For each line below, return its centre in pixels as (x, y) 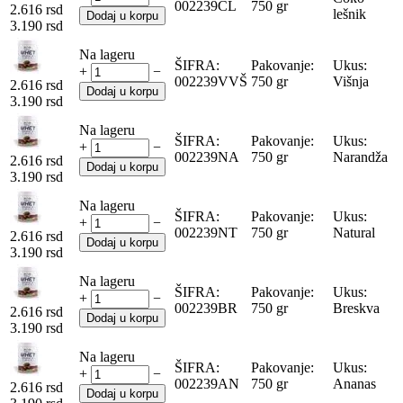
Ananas (354, 383)
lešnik (349, 13)
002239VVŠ (211, 81)
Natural (354, 232)
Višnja (351, 81)
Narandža (360, 157)
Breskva (356, 308)
